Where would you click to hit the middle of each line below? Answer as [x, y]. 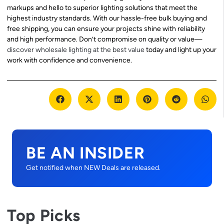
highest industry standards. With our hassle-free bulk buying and [107, 18]
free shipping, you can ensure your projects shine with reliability [106, 28]
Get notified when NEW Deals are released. [93, 168]
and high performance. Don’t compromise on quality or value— [104, 39]
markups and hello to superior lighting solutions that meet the [102, 7]
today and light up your [180, 49]
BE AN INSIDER [85, 153]
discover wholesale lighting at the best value [76, 49]
